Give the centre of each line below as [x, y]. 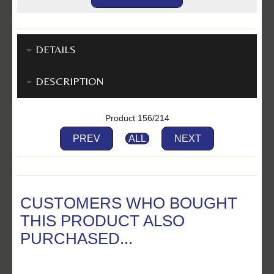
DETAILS [56, 49]
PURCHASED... [77, 238]
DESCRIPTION [70, 81]
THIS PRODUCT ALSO [103, 220]
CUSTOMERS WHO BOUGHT [129, 203]
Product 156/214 [137, 118]
